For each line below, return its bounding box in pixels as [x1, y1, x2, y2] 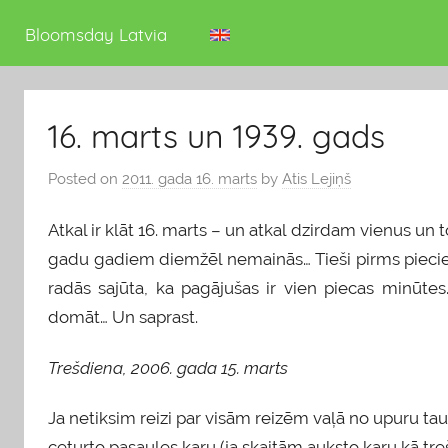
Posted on [48, 169, 122, 188]
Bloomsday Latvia [25, 24, 168, 46]
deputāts [24, 14, 85, 33]
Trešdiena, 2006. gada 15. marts [48, 357, 288, 378]
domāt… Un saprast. [48, 307, 198, 328]
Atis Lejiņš [282, 169, 351, 188]
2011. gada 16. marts [122, 169, 257, 188]
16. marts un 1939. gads [48, 116, 385, 157]
